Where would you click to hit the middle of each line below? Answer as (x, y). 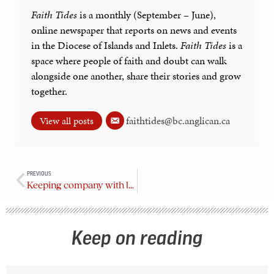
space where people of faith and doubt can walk (128, 61)
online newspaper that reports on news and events (134, 30)
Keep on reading (137, 239)
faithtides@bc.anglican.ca (178, 121)
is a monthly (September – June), (146, 15)
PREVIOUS (39, 173)
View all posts (66, 121)
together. (49, 91)
